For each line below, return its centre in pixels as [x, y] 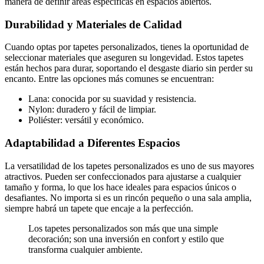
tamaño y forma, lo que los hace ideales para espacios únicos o [121, 187]
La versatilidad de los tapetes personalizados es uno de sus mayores [129, 166]
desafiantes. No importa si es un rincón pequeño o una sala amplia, [128, 197]
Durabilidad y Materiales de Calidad [93, 24]
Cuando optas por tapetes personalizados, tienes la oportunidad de [127, 47]
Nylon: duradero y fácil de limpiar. [92, 110]
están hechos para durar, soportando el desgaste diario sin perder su [129, 68]
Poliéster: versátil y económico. [86, 120]
